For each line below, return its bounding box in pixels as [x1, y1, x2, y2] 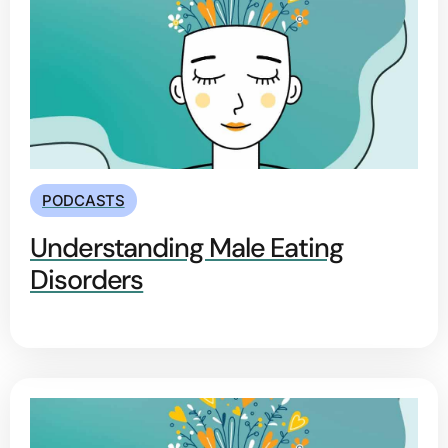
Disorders [30, 262, 144, 298]
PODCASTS [42, 191, 125, 211]
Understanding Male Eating [30, 230, 344, 266]
